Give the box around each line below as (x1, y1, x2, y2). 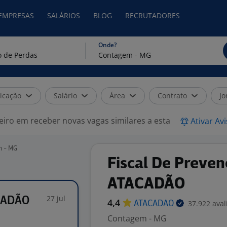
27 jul (47, 194, 65, 203)
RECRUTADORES (125, 11, 180, 20)
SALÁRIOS (47, 11, 80, 20)
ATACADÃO (107, 177, 185, 192)
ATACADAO (134, 200, 176, 208)
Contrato (158, 91, 187, 100)
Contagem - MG (107, 213, 167, 224)
